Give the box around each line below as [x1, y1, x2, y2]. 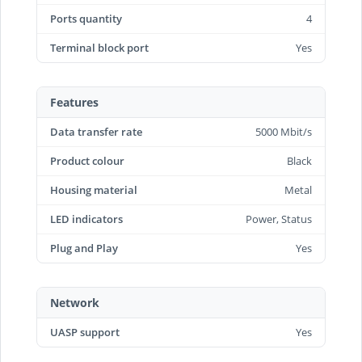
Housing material [50, 183, 137, 197]
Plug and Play [50, 241, 118, 255]
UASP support [50, 325, 120, 339]
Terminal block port [50, 40, 149, 55]
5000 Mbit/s [255, 124, 312, 139]
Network [50, 295, 99, 310]
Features [50, 95, 99, 110]
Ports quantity [50, 11, 122, 26]
